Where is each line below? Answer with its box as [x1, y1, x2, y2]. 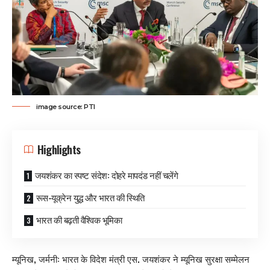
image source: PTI [36, 102, 95, 111]
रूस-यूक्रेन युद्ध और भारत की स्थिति [36, 190, 145, 204]
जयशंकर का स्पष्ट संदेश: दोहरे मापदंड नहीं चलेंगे [34, 168, 178, 181]
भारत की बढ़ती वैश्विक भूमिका [36, 212, 122, 226]
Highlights [37, 141, 80, 157]
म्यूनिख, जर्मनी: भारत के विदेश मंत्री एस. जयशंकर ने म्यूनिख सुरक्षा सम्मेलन [12, 252, 250, 266]
